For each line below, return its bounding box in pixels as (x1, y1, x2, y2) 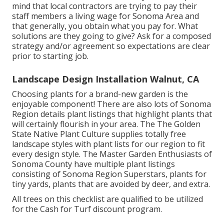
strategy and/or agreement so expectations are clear (12, 40, 210, 51)
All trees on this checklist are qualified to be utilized (12, 193, 203, 204)
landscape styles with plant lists (12, 138, 129, 149)
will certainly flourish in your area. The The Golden (12, 118, 200, 129)
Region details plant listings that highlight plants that (12, 108, 212, 119)
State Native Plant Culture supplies (12, 128, 145, 139)
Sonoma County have (12, 158, 94, 169)
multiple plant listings (94, 158, 175, 169)
